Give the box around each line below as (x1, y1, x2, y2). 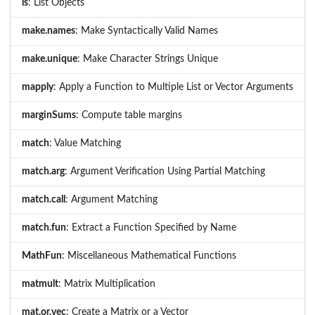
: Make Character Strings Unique (77, 53, 218, 64)
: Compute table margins (76, 110, 182, 120)
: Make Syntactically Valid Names (75, 25, 218, 36)
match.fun (22, 222, 66, 233)
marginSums (22, 110, 76, 120)
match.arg (22, 166, 65, 176)
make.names (22, 25, 75, 36)
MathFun (22, 250, 62, 261)
